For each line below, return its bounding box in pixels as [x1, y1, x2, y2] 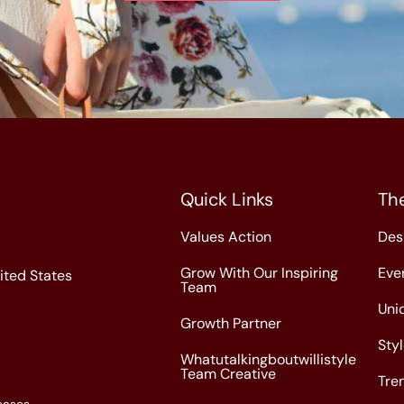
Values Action [180, 227, 271, 246]
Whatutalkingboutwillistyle [180, 350, 356, 369]
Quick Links [180, 188, 273, 211]
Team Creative [180, 364, 276, 383]
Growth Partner [180, 314, 281, 333]
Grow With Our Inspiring [180, 263, 338, 282]
